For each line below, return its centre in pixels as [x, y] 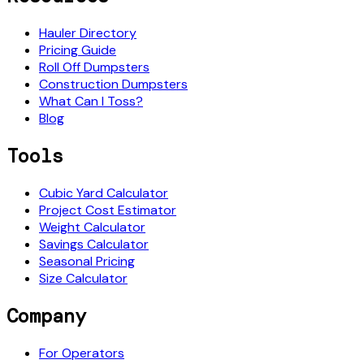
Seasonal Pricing [87, 262]
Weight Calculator [92, 227]
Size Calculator [83, 279]
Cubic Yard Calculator [104, 193]
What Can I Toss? [91, 102]
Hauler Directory [88, 33]
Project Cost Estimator [108, 210]
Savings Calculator [94, 245]
